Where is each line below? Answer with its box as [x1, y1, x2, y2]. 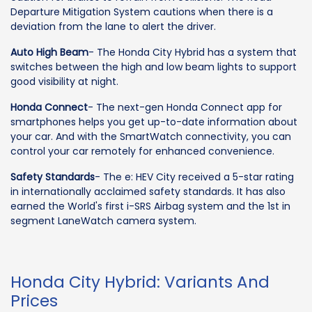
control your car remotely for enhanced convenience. [10, 144, 274, 159]
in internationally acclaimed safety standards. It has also [10, 185, 286, 199]
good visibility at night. [10, 75, 118, 89]
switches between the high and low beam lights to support [10, 60, 297, 75]
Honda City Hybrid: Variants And [10, 271, 270, 294]
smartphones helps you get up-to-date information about [10, 115, 297, 130]
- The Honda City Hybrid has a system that [88, 45, 297, 60]
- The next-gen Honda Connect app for [88, 100, 282, 115]
